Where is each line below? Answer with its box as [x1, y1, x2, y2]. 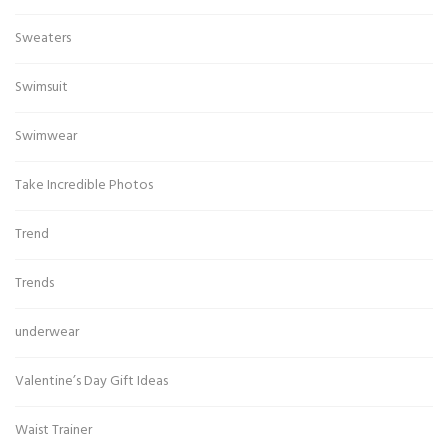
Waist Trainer [15, 419, 92, 442]
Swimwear [15, 125, 77, 148]
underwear [15, 321, 79, 344]
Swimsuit [15, 76, 68, 99]
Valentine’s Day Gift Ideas [15, 370, 168, 393]
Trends [15, 272, 54, 295]
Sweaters [15, 27, 71, 50]
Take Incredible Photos [15, 174, 153, 197]
